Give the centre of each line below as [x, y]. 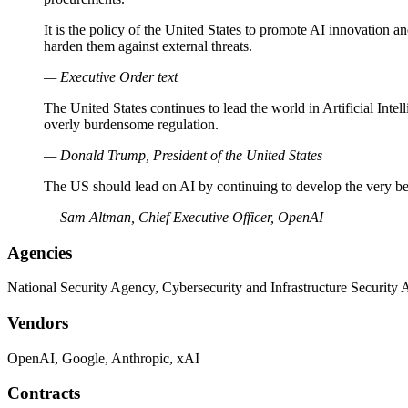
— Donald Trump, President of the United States [183, 155]
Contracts [44, 393]
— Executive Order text [111, 76]
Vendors [38, 322]
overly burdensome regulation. [131, 124]
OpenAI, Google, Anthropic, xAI [103, 358]
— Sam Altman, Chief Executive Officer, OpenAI [184, 217]
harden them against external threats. [148, 46]
